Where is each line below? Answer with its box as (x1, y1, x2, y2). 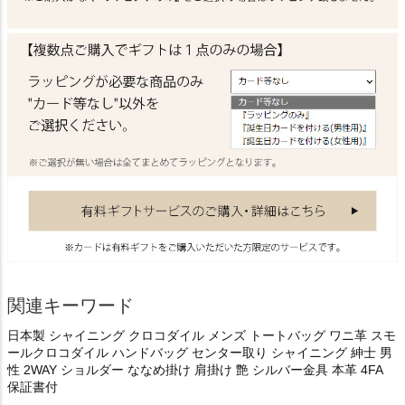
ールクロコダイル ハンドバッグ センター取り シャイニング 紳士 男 (7, 345, 392, 360)
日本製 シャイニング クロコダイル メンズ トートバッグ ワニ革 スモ (7, 328, 396, 343)
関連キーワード (7, 296, 134, 316)
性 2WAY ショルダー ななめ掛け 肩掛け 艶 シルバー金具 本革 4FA (7, 363, 382, 377)
